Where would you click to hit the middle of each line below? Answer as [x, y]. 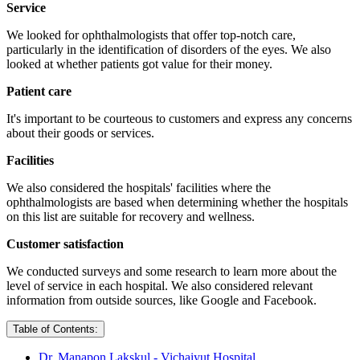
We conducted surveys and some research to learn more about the [172, 272]
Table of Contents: [55, 329]
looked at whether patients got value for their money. [139, 64]
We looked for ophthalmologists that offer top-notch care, [151, 35]
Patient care [39, 92]
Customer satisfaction [65, 244]
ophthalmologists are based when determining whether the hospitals [177, 202]
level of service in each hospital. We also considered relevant [160, 286]
